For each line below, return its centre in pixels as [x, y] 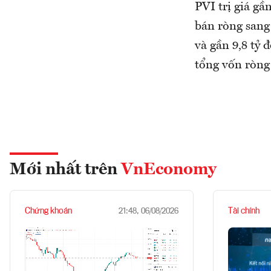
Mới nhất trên [65, 170]
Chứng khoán [48, 211]
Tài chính [244, 211]
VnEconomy [169, 170]
